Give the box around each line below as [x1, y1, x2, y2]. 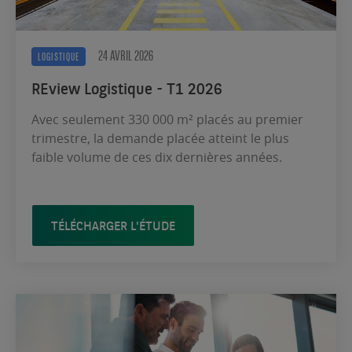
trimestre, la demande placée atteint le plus [31, 129, 289, 147]
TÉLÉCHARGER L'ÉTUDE [51, 217, 175, 233]
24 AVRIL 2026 [98, 46, 153, 64]
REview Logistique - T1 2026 [31, 77, 222, 98]
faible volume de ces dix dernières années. [31, 148, 285, 166]
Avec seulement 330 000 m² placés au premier [31, 110, 303, 128]
